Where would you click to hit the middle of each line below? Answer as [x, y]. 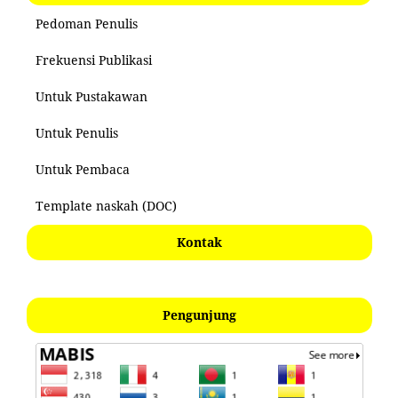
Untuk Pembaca [83, 169]
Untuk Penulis [77, 132]
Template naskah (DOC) [106, 205]
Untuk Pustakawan [92, 96]
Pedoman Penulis [87, 23]
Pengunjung [199, 314]
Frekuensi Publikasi [94, 60]
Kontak [199, 242]
